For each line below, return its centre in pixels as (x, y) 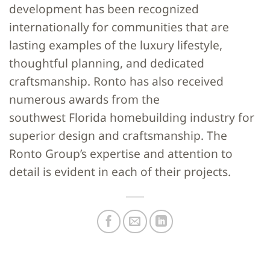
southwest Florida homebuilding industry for (132, 118)
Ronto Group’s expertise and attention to (121, 154)
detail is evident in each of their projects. (120, 172)
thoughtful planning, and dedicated (107, 63)
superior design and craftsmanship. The (118, 136)
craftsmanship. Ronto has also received (116, 81)
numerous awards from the (84, 99)
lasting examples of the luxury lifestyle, (116, 45)
